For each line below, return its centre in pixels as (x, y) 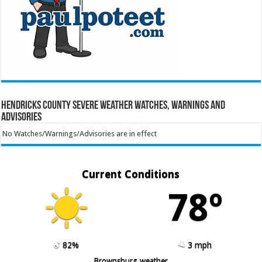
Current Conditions (131, 174)
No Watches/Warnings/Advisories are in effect (79, 133)
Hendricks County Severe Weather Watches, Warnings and (113, 106)
